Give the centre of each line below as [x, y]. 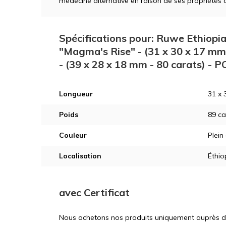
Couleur [73, 135]
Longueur [76, 94]
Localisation [80, 156]
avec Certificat [94, 192]
